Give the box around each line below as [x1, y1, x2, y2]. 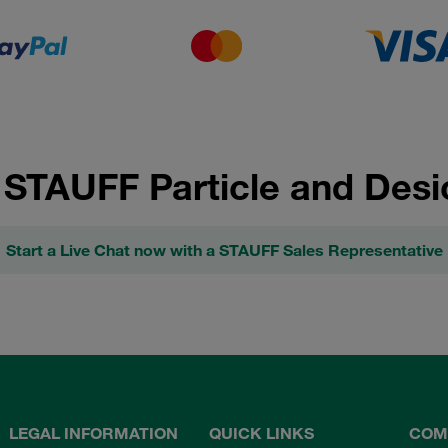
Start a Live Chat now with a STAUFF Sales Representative [5, 240, 443, 261]
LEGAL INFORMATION [9, 422, 179, 443]
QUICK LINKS [208, 422, 314, 443]
